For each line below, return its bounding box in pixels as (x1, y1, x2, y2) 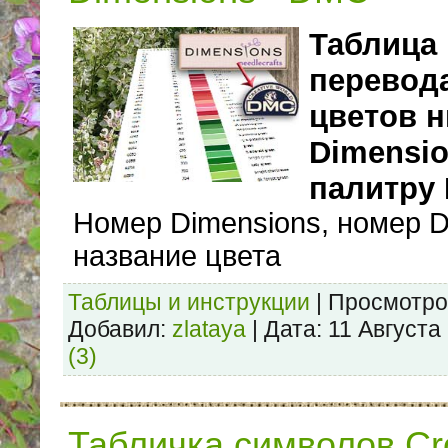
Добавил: (68, 316, 166, 343)
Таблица (309, 27, 437, 63)
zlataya (172, 316, 246, 343)
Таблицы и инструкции (68, 289, 310, 316)
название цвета (73, 240, 281, 273)
